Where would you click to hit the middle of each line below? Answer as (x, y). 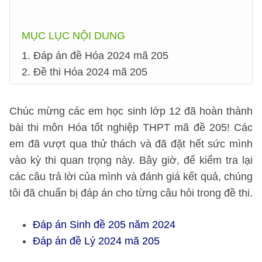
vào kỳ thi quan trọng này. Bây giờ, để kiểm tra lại (131, 160)
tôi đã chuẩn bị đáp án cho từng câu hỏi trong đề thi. (131, 193)
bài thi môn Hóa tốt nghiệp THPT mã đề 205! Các (131, 127)
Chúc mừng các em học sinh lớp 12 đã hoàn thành (131, 111)
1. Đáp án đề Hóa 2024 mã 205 (95, 56)
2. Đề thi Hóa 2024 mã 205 (85, 72)
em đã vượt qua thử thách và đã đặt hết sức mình (131, 144)
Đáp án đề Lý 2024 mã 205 (96, 241)
